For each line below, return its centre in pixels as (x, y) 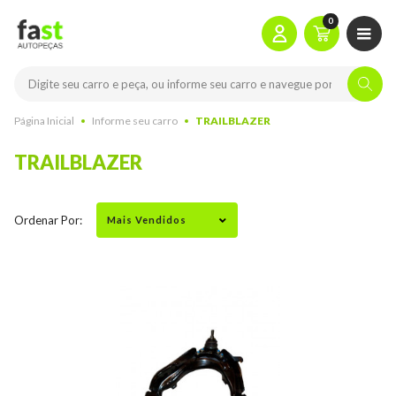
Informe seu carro (135, 120)
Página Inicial (44, 120)
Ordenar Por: (48, 220)
